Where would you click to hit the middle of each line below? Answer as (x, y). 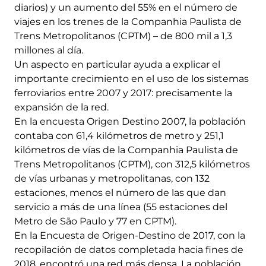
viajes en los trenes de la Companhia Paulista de (128, 22)
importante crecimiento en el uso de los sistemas (132, 79)
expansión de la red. (61, 107)
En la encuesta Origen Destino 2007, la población (130, 122)
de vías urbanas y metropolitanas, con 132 (112, 179)
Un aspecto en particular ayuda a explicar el (117, 65)
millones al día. (49, 50)
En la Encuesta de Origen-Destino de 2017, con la (130, 236)
